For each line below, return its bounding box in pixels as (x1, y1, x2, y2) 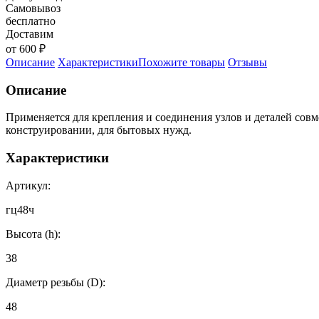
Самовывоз (6, 1, 61, 14)
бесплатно (6, 14, 56, 27)
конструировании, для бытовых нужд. (6, 124, 192, 137)
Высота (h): (6, 227, 61, 240)
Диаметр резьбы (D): (6, 276, 105, 288)
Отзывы (228, 56, 267, 68)
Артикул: (6, 179, 51, 192)
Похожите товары (138, 56, 225, 68)
